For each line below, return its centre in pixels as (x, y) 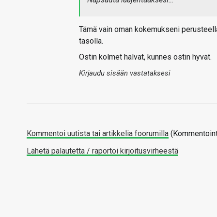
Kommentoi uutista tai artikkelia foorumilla (98, 134)
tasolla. (91, 41)
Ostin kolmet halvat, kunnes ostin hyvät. (145, 57)
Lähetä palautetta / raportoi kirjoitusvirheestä (102, 151)
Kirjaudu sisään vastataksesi (125, 73)
